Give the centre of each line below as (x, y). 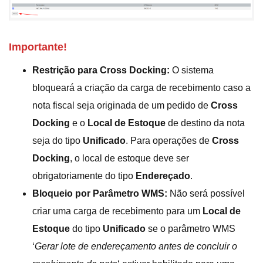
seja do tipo (58, 140)
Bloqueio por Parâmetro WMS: (100, 193)
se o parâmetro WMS (190, 228)
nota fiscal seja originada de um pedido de (122, 105)
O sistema (192, 70)
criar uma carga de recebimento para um (117, 211)
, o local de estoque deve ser (129, 158)
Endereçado (163, 176)
